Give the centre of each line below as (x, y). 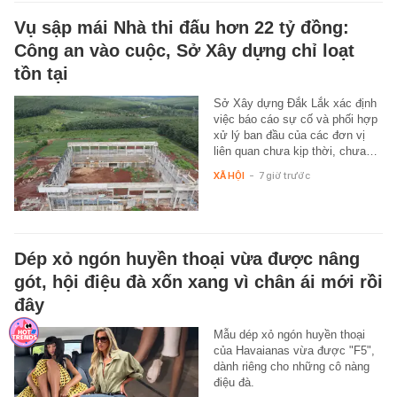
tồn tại (41, 73)
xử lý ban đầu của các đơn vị (289, 135)
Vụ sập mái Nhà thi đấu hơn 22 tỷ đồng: (182, 27)
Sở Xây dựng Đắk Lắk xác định (295, 103)
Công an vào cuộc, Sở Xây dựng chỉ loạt (184, 50)
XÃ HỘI (229, 175)
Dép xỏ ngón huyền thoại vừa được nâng (187, 258)
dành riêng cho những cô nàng (291, 366)
